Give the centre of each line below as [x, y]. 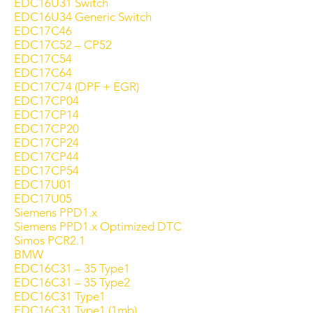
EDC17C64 [43, 73]
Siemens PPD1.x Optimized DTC [98, 226]
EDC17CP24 [46, 143]
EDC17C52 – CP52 [63, 45]
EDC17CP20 [46, 129]
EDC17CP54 [46, 170]
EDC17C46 [43, 31]
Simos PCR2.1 [50, 240]
